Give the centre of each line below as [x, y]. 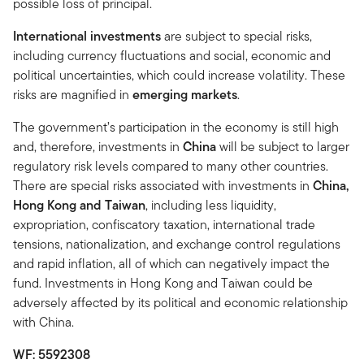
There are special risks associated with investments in [163, 186]
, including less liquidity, [211, 206]
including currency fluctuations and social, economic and [172, 56]
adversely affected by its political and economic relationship [180, 303]
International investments [87, 37]
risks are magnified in [73, 95]
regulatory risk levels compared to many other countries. [171, 167]
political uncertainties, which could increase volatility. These [179, 76]
